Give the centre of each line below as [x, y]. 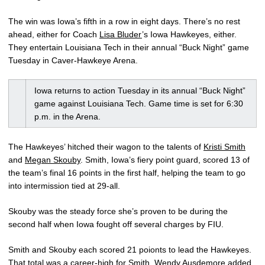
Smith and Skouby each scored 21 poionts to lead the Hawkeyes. [130, 249]
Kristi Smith [224, 146]
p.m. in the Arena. [67, 116]
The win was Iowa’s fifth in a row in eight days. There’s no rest [124, 21]
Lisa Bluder [121, 34]
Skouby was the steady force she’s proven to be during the [118, 211]
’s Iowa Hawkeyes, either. [189, 34]
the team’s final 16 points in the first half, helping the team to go [127, 172]
